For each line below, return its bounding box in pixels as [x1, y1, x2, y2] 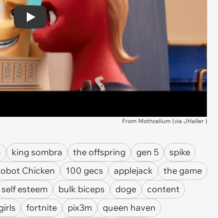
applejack [114, 165, 153, 176]
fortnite [26, 202, 57, 213]
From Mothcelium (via [122, 117, 183, 125]
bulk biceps [58, 183, 105, 195]
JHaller [183, 117, 204, 125]
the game [163, 165, 202, 176]
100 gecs [66, 165, 103, 176]
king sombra [12, 146, 62, 158]
